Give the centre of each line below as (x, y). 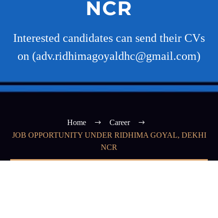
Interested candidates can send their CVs (109, 38)
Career (119, 122)
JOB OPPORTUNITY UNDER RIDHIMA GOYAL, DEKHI (109, 135)
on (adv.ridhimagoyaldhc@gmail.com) (109, 56)
